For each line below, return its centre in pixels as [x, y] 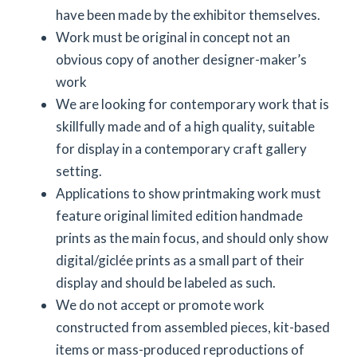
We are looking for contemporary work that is [192, 104]
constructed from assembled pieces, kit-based [193, 327]
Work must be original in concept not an [173, 37]
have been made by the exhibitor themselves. [188, 15]
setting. [79, 171]
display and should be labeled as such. [166, 282]
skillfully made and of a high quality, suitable [185, 126]
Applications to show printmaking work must [188, 193]
